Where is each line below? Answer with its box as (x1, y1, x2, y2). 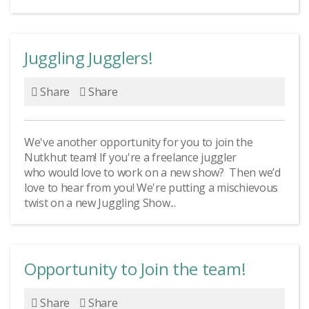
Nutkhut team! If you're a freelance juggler (24, 150, 237, 165)
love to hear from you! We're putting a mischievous (24, 180, 279, 195)
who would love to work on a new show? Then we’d (24, 165, 281, 180)
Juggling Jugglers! (24, 46, 153, 69)
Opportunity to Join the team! (24, 257, 246, 280)
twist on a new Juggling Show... (24, 195, 176, 210)
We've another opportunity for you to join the (24, 134, 253, 150)
